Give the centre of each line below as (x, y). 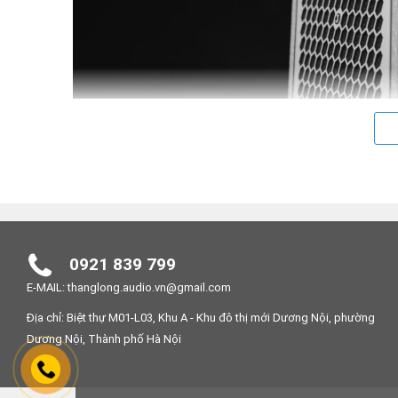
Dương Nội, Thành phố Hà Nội (104, 339)
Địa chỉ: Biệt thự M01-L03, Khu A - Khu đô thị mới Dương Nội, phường (201, 318)
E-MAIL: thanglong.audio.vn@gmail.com (129, 288)
